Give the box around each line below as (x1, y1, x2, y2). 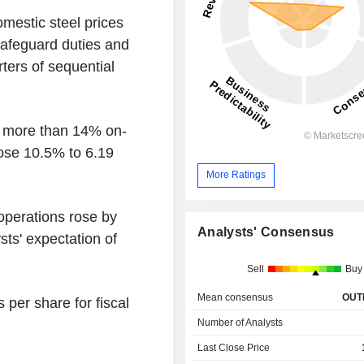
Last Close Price (197, 341, 271, 353)
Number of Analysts (197, 316, 284, 328)
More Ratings (206, 169, 266, 181)
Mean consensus (197, 291, 274, 303)
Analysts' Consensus (197, 224, 335, 239)
